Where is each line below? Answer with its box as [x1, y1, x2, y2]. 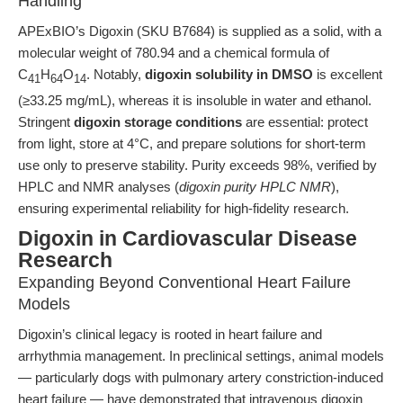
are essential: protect [242, 114, 368, 130]
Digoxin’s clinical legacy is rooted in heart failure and [18, 327, 322, 342]
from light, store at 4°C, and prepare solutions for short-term [18, 136, 366, 151]
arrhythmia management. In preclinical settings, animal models [18, 348, 384, 363]
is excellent [313, 67, 382, 82]
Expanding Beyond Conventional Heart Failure [18, 273, 351, 291]
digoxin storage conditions [74, 114, 242, 130]
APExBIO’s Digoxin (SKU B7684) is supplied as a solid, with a [18, 23, 381, 39]
